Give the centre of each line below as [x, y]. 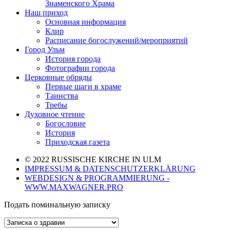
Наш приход [46, 12]
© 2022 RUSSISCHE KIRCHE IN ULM [93, 159]
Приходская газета [78, 142]
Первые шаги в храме [83, 86]
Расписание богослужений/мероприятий [117, 40]
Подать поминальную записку [57, 204]
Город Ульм [45, 49]
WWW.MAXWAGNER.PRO [74, 187]
